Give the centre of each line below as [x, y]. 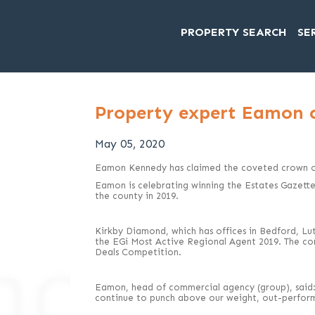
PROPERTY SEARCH [234, 32]
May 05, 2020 [129, 144]
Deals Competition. [138, 252]
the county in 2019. [136, 196]
